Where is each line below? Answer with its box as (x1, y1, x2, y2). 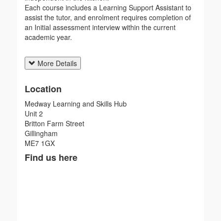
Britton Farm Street (25, 118, 84, 128)
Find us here (25, 150, 77, 164)
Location (25, 82, 62, 95)
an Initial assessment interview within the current (25, 22, 176, 32)
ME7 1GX (25, 138, 59, 148)
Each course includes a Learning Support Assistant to (25, 2, 191, 12)
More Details (36, 58, 77, 68)
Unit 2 (25, 108, 47, 118)
